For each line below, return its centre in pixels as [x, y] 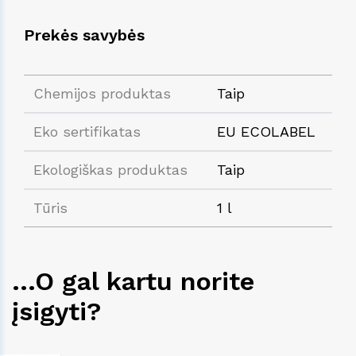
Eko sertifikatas [87, 131]
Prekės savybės [84, 35]
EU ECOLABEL [266, 131]
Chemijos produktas [102, 93]
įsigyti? [56, 311]
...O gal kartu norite [133, 281]
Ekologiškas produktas [110, 169]
